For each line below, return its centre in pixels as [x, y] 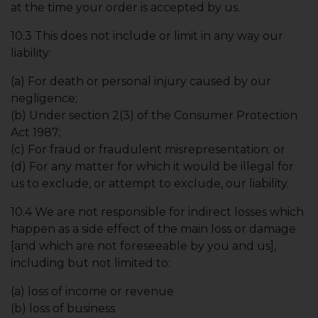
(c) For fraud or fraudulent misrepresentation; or [148, 149]
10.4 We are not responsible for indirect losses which [157, 212]
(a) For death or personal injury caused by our [141, 81]
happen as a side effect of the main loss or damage [153, 229]
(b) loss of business [63, 308]
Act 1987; [36, 132]
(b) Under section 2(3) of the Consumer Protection [154, 115]
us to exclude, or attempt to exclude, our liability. [150, 183]
